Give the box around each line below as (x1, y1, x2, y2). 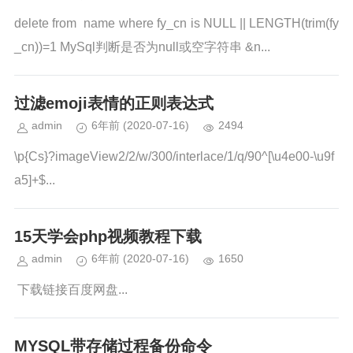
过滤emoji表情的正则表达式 (14, 95, 214, 112)
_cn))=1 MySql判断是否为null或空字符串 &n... (14, 40, 270, 54)
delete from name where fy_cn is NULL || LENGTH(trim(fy (14, 17, 339, 30)
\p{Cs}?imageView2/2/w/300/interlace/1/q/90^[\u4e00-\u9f (14, 150, 334, 163)
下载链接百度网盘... (14, 283, 128, 296)
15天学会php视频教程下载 (14, 228, 202, 245)
